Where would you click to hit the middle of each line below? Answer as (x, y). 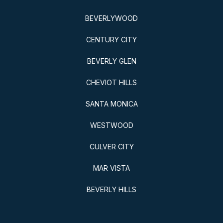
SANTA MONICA (111, 104)
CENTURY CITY (111, 40)
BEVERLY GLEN (111, 61)
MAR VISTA (111, 168)
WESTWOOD (111, 125)
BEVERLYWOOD (111, 18)
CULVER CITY (111, 147)
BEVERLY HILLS (111, 190)
